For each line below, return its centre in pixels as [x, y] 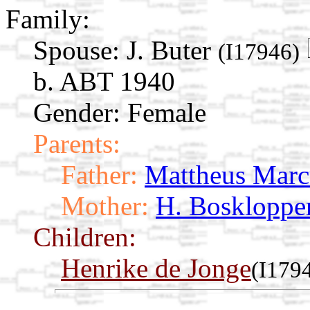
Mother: [105, 206]
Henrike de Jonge [156, 268]
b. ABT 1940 [104, 82]
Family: [48, 19]
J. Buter [172, 51]
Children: [85, 237]
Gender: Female [120, 113]
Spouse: [76, 51]
